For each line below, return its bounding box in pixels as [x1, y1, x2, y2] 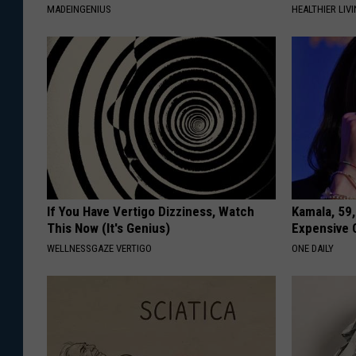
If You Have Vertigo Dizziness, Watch [47, 203, 254, 220]
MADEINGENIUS [47, 3, 111, 16]
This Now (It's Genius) [47, 220, 170, 237]
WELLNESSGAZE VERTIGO [47, 242, 152, 255]
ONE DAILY [292, 242, 335, 255]
